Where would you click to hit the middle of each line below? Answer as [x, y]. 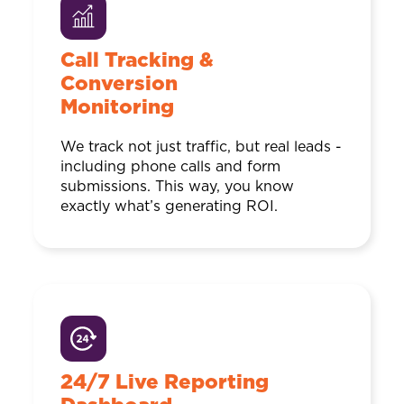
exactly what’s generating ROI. [169, 206]
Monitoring [117, 107]
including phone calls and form [170, 166]
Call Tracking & [137, 60]
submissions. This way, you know [177, 186]
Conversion [119, 83]
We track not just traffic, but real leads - [201, 147]
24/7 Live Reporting [164, 382]
